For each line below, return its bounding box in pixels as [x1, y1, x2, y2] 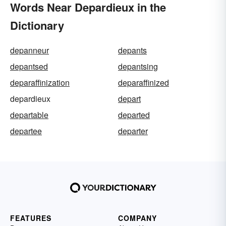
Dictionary [10, 17, 64, 34]
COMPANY [118, 213, 157, 223]
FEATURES [10, 213, 51, 223]
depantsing [118, 61, 158, 73]
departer [118, 125, 148, 137]
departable [10, 109, 48, 121]
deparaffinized [118, 77, 169, 89]
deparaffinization [10, 77, 70, 89]
